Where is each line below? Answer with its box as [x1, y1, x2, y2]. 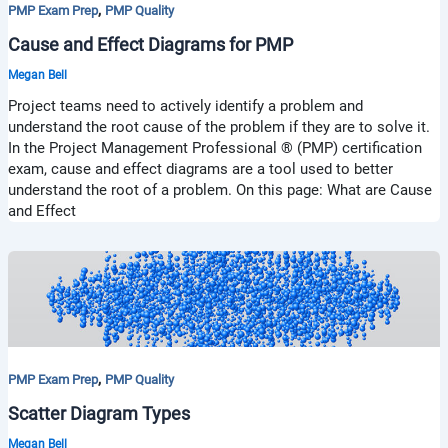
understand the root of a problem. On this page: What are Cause [7, 180, 432, 199]
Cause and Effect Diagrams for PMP [7, 34, 293, 56]
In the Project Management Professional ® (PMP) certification [7, 138, 422, 157]
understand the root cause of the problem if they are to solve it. [7, 117, 430, 136]
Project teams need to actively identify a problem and [7, 96, 363, 115]
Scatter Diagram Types [7, 402, 190, 424]
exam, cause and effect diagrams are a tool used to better [7, 159, 393, 178]
